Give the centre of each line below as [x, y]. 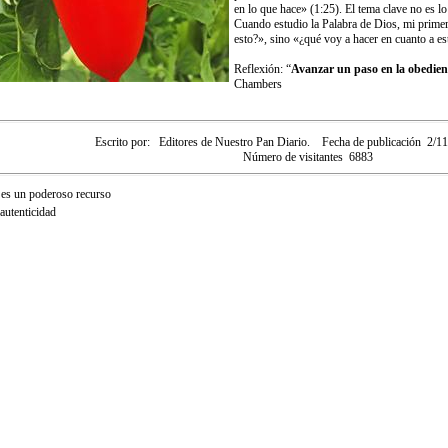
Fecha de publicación [371, 142]
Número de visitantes [292, 157]
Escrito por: [122, 142]
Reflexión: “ [262, 69]
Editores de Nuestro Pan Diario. [234, 142]
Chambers [257, 84]
